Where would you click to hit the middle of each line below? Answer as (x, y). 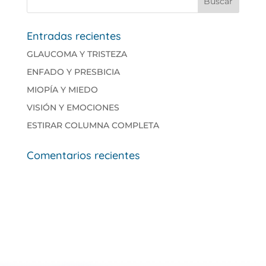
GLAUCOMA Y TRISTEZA (77, 54)
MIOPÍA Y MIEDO (62, 90)
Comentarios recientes (83, 156)
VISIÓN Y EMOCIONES (73, 108)
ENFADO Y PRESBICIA (73, 72)
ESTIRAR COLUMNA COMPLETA (93, 126)
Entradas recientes (74, 36)
